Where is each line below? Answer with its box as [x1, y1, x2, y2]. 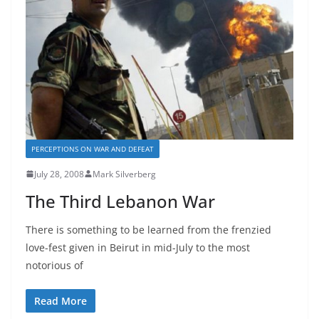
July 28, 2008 [34, 167, 84, 180]
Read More [34, 293, 87, 308]
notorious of [26, 258, 83, 272]
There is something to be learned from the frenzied [26, 222, 271, 236]
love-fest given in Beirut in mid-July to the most [26, 240, 250, 254]
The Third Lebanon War [26, 189, 215, 213]
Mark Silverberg [93, 167, 156, 180]
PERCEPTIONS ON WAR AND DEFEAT [31, 143, 154, 154]
